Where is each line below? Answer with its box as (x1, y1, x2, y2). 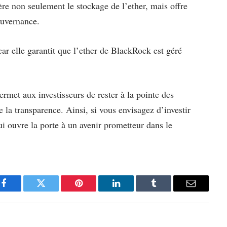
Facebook (3, 186, 39, 196)
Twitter (40, 186, 67, 196)
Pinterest (78, 186, 110, 196)
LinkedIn (115, 186, 149, 196)
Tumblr (153, 186, 180, 196)
